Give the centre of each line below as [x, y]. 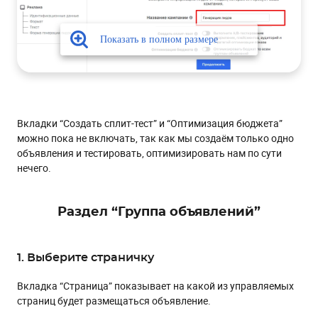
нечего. [34, 168]
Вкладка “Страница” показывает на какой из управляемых [155, 286]
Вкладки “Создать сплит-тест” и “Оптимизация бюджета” [150, 124]
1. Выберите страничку [86, 258]
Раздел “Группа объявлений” [159, 213]
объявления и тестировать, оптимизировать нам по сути [149, 153]
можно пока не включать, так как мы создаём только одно [155, 138]
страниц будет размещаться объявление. [114, 301]
